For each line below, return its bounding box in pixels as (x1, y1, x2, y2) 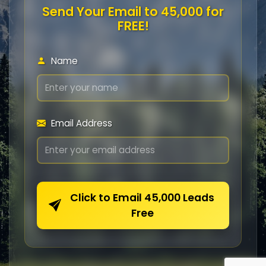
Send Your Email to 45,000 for (42, 2, 224, 20)
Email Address (49, 116, 112, 129)
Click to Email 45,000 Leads (70, 190, 214, 205)
